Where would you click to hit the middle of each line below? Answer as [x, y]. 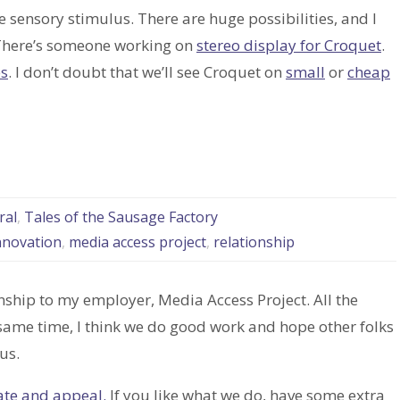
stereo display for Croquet [289, 46]
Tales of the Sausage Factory [121, 217]
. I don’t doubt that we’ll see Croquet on [147, 72]
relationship [254, 242]
